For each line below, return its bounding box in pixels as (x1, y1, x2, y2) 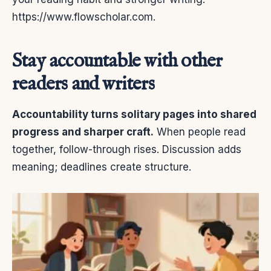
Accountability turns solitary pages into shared (12, 108, 256, 120)
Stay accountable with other (12, 48, 223, 74)
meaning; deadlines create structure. (12, 160, 191, 173)
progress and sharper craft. (12, 125, 154, 138)
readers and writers (12, 71, 154, 97)
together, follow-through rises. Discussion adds (12, 143, 241, 155)
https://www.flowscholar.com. (12, 10, 155, 23)
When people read (154, 125, 246, 138)
